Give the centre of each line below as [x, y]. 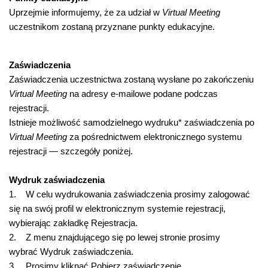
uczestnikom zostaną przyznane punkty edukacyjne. [112, 27]
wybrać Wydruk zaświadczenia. [71, 252]
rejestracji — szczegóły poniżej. [71, 151]
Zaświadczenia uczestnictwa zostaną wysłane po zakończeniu [131, 79]
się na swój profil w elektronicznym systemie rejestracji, [117, 208]
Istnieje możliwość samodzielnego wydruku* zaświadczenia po [132, 122]
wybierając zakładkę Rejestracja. [73, 223]
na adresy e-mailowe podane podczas [142, 94]
